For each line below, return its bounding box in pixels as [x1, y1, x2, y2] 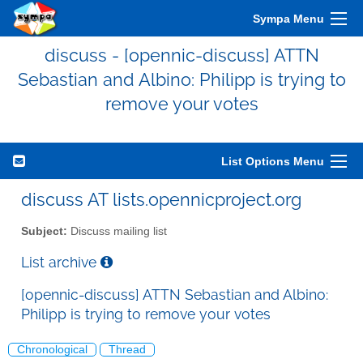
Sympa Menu [253, 12, 324, 25]
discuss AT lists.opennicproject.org [21, 189, 301, 210]
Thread [109, 344, 146, 357]
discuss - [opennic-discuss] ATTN [44, 45, 319, 66]
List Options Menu [221, 155, 324, 168]
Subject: [21, 224, 67, 237]
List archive [21, 253, 100, 271]
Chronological [17, 344, 88, 357]
